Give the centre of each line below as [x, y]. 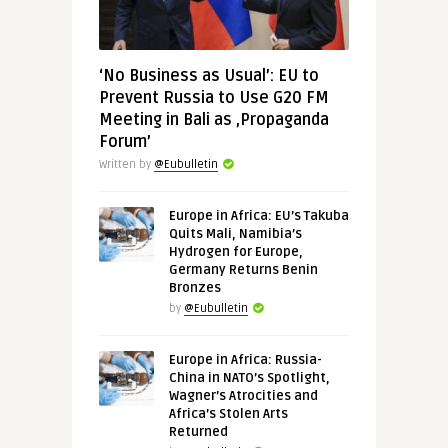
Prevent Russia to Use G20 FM [213, 98]
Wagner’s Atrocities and [243, 396]
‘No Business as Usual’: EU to [208, 76]
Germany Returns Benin [243, 270]
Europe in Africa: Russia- [245, 360]
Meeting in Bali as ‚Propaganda [213, 120]
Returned [198, 432]
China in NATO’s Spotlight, [249, 378]
